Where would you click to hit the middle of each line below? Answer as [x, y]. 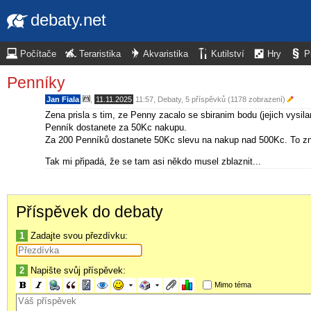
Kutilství [228, 54]
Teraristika [100, 54]
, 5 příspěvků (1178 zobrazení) [234, 99]
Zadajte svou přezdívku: [78, 236]
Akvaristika [166, 54]
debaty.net [68, 20]
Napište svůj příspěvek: [77, 271]
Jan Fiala [63, 99]
